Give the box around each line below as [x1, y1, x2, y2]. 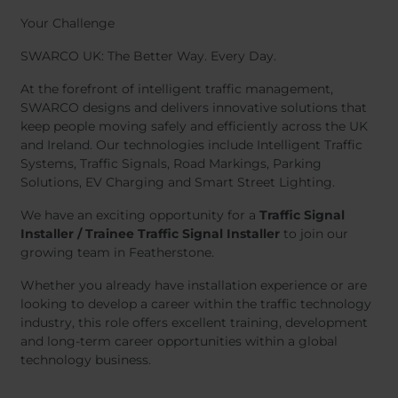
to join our [280, 226, 348, 242]
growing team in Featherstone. [20, 244, 214, 260]
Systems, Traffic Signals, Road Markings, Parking [20, 155, 322, 171]
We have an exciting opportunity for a [20, 207, 259, 223]
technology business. [20, 352, 151, 368]
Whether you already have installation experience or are [20, 277, 367, 293]
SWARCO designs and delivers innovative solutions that [20, 99, 367, 115]
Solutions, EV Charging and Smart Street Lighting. [20, 174, 335, 190]
